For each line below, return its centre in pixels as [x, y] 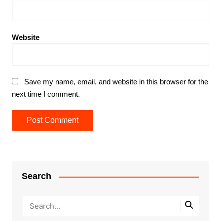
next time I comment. [46, 94]
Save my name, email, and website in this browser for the [116, 82]
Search [36, 176]
